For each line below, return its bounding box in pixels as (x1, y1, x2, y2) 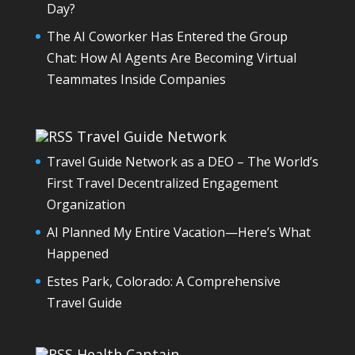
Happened (46, 244, 109, 262)
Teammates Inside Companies (46, 70, 226, 88)
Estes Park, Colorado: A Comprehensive (46, 272, 281, 290)
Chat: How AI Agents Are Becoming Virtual (46, 48, 296, 67)
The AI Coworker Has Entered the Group (46, 27, 288, 45)
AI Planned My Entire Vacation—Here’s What (46, 223, 311, 241)
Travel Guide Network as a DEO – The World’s (46, 152, 319, 170)
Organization (46, 195, 125, 213)
